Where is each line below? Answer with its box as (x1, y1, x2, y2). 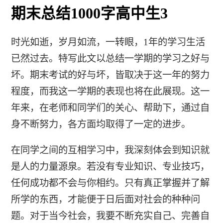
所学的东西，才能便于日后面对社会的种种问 (10, 194, 200, 205)
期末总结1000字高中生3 (10, 5, 168, 21)
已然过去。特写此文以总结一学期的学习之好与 (10, 53, 210, 64)
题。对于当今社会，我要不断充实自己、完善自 (10, 211, 210, 222)
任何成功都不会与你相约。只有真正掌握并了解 (10, 178, 210, 189)
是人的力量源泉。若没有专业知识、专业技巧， (10, 161, 210, 172)
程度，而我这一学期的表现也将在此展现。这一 (10, 86, 210, 97)
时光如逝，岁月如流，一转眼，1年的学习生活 (10, 37, 205, 48)
